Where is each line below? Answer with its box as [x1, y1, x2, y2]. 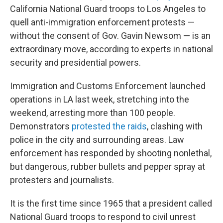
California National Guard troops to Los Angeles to [10, 3, 206, 14]
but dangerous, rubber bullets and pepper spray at [10, 161, 205, 172]
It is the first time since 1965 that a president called [10, 198, 212, 209]
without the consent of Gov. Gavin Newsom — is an [10, 30, 211, 41]
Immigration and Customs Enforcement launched [10, 81, 206, 91]
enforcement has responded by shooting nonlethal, [10, 148, 212, 158]
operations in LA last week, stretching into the [10, 94, 189, 105]
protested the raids [70, 121, 147, 131]
